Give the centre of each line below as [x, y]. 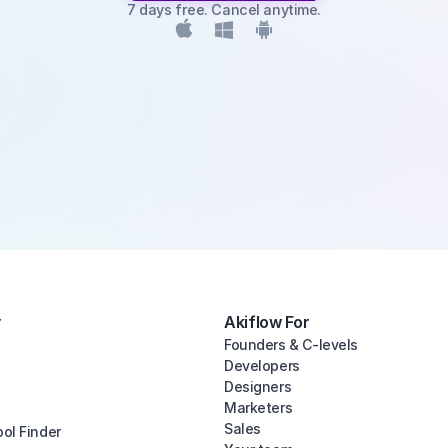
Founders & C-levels [291, 344]
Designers [258, 386]
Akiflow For [267, 322]
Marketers [258, 407]
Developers [262, 365]
